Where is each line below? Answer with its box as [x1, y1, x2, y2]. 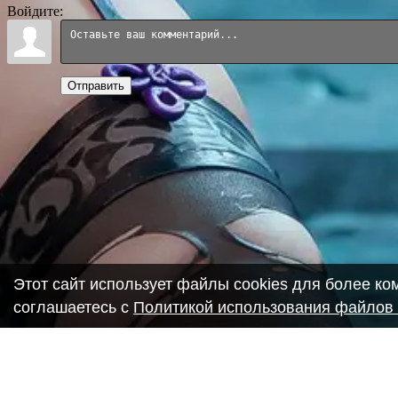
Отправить [68, 79, 124, 92]
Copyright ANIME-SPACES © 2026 [7, 380, 217, 396]
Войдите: [7, 4, 63, 19]
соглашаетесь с [13, 298, 133, 316]
